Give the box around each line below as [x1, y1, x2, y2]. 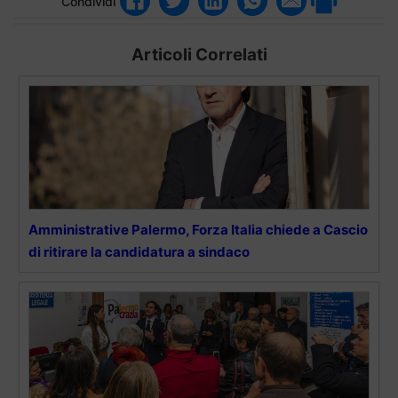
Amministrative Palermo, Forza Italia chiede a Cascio [28, 221, 368, 239]
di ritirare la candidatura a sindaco [28, 243, 250, 261]
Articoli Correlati [131, 44, 267, 66]
